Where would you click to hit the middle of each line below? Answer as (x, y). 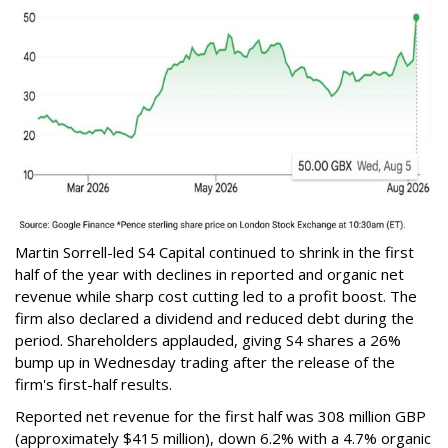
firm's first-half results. (97, 384)
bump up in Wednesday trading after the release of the (205, 362)
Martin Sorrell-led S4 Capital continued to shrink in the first (214, 252)
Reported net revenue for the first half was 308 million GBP (220, 416)
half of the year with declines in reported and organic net (209, 274)
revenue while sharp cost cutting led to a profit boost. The (216, 296)
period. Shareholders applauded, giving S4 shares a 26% (208, 340)
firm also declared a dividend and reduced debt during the (214, 318)
